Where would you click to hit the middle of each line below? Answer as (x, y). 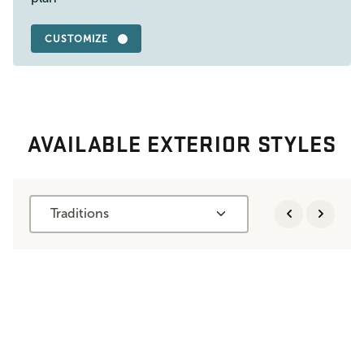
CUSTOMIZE (76, 39)
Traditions (79, 214)
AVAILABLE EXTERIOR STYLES (182, 143)
